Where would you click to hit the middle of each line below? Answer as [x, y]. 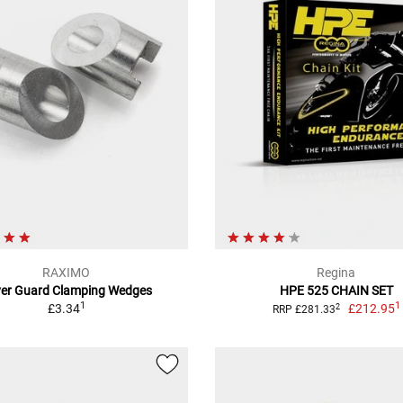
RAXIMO [67, 273]
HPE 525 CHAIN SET [336, 291]
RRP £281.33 [304, 310]
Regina [336, 273]
